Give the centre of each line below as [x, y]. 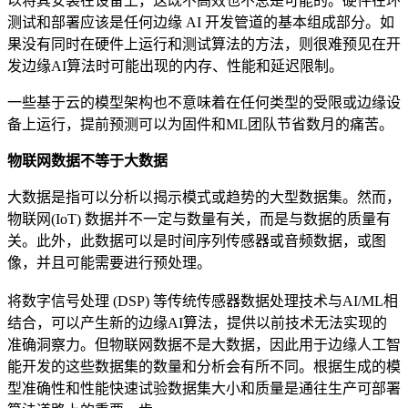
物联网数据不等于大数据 [87, 160]
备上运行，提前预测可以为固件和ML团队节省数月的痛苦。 [200, 124]
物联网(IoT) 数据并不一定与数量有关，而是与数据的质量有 [199, 219]
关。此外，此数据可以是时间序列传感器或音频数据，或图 [197, 240]
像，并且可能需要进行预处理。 [109, 262]
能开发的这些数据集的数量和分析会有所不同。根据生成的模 [204, 366]
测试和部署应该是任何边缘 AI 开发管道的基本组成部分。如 [201, 22]
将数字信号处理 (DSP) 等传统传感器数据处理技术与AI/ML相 [203, 301]
